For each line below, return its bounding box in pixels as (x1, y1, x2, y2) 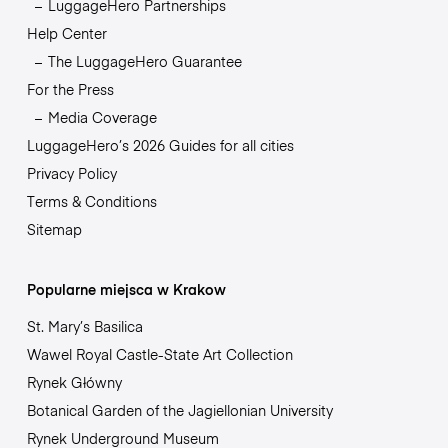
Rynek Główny (26, 372, 122, 393)
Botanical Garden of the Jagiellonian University (26, 400, 333, 421)
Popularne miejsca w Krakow (26, 279, 226, 300)
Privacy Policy (26, 163, 117, 184)
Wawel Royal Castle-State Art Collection (26, 344, 293, 365)
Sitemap (26, 219, 82, 240)
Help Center (26, 23, 107, 44)
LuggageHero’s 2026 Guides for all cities (26, 135, 294, 156)
